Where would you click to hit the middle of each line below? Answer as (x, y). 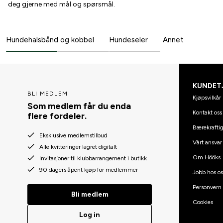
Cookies (203, 202)
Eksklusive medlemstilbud (73, 135)
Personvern (207, 187)
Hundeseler (128, 40)
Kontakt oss (207, 112)
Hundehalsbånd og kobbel (50, 40)
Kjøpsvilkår (207, 97)
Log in (90, 215)
